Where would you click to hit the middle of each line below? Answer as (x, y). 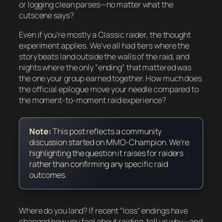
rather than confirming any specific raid (99, 164)
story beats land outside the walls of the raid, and (104, 56)
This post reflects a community (107, 131)
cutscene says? (46, 16)
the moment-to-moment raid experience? (93, 100)
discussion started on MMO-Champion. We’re (109, 142)
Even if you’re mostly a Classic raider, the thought (105, 34)
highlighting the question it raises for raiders (107, 153)
